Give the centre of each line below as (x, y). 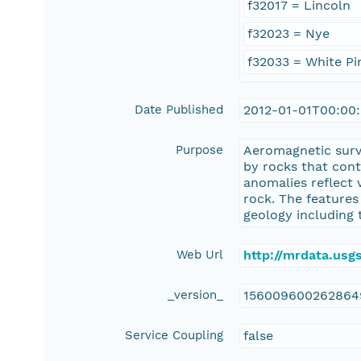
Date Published (179, 110)
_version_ (196, 295)
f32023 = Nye (289, 34)
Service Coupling (174, 336)
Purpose (200, 150)
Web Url (200, 255)
